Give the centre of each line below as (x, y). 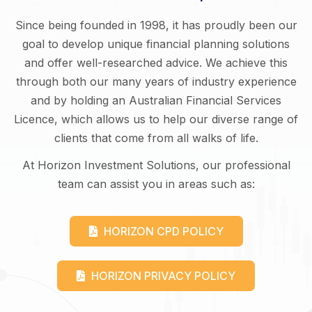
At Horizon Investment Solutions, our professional (156, 165)
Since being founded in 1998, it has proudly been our (156, 25)
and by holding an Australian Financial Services (156, 100)
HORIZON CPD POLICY (163, 231)
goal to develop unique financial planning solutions (156, 44)
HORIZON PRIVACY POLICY (163, 275)
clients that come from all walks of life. (156, 138)
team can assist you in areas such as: (156, 184)
